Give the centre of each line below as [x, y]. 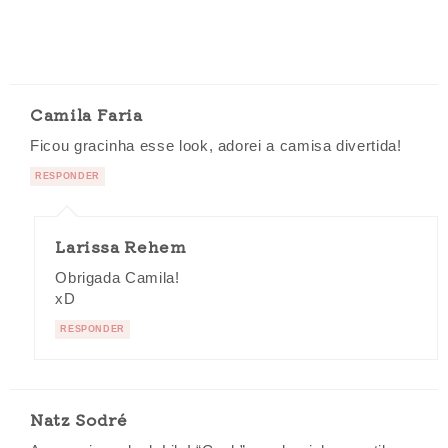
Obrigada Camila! [117, 278]
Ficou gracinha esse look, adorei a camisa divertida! [216, 146]
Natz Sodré [79, 419]
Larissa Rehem [121, 246]
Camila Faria [86, 114]
